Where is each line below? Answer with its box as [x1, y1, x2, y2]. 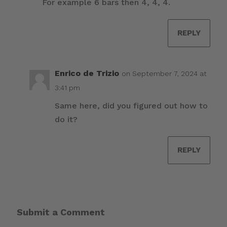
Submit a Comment [16, 207, 105, 218]
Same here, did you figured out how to [54, 101, 208, 111]
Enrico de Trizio [54, 68, 119, 79]
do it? [54, 115, 78, 125]
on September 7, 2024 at [121, 69, 207, 78]
